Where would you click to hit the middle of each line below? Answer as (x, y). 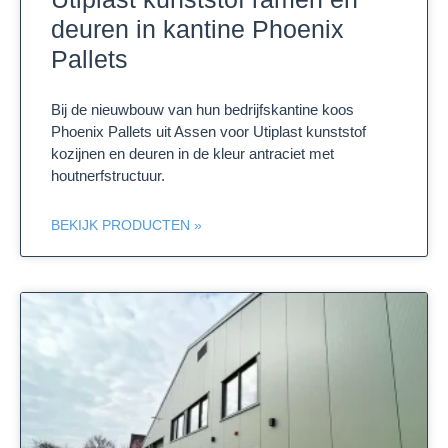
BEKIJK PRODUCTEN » (126, 225)
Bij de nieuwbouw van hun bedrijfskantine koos (202, 110)
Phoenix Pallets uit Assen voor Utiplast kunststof (208, 132)
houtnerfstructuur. (108, 176)
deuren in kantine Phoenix (197, 29)
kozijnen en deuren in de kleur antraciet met (192, 154)
